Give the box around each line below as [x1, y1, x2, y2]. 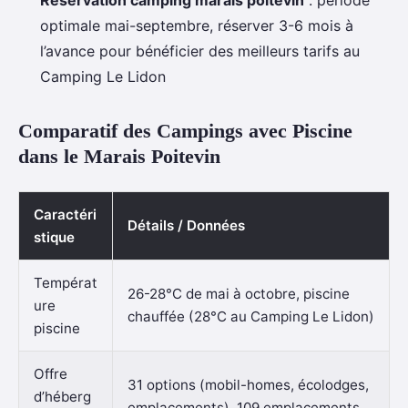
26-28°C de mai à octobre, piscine [127, 285, 350, 303]
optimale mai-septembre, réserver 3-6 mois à [40, 16, 353, 36]
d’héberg [34, 388, 91, 406]
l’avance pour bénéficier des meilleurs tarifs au [40, 42, 360, 61]
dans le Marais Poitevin [18, 145, 220, 168]
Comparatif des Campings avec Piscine [18, 119, 352, 143]
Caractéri [34, 206, 97, 224]
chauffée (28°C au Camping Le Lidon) [127, 308, 374, 326]
